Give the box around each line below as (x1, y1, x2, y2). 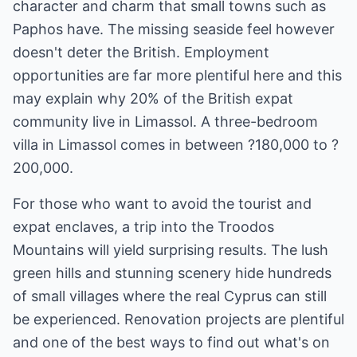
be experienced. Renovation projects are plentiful (13, 311, 344, 328)
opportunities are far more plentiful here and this (13, 67, 342, 84)
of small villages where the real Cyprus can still (13, 288, 327, 304)
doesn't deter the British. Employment (13, 44, 269, 61)
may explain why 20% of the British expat (13, 90, 293, 107)
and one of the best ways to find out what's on (13, 334, 330, 351)
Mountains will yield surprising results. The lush (13, 241, 328, 258)
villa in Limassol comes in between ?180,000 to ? (13, 136, 339, 153)
